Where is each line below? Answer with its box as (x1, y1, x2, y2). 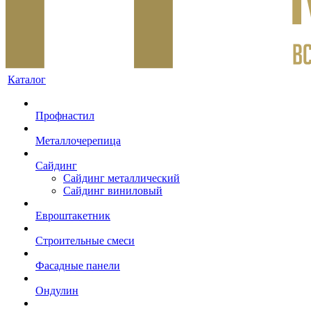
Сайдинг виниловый (63, 185, 162, 196)
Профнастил (35, 110, 94, 121)
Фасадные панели (35, 260, 120, 271)
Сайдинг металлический (63, 172, 180, 184)
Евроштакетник (35, 210, 110, 221)
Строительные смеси (35, 235, 135, 246)
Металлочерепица (35, 135, 121, 146)
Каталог (8, 74, 46, 85)
